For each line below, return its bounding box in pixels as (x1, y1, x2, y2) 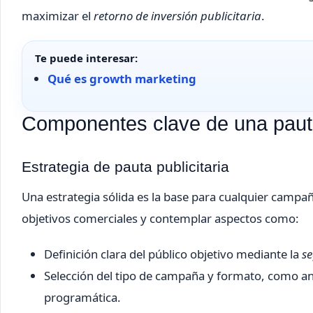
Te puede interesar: (35, 51, 138, 66)
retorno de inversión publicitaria (94, 8, 261, 24)
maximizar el (22, 8, 94, 24)
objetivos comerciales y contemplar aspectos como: (22, 210, 299, 227)
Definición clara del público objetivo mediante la (44, 246, 302, 263)
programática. (44, 289, 121, 306)
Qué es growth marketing (48, 71, 196, 87)
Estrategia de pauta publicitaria (22, 158, 229, 175)
